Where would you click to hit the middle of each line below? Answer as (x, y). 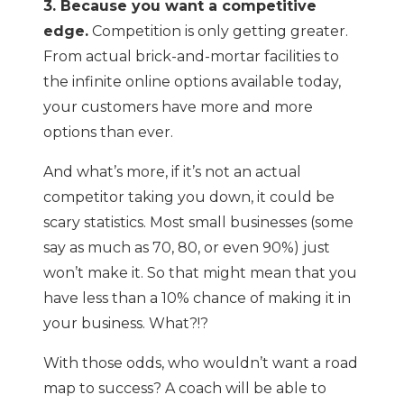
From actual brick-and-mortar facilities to (191, 57)
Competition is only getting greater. (218, 32)
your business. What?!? (126, 324)
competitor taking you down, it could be (189, 197)
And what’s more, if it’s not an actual (172, 172)
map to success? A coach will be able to (185, 389)
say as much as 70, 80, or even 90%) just (187, 248)
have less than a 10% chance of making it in (197, 298)
